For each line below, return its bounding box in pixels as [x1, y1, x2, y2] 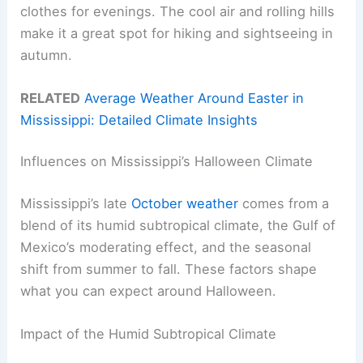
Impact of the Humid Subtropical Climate [20, 326, 277, 343]
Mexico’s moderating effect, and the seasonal [20, 239, 312, 256]
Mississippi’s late [20, 195, 132, 212]
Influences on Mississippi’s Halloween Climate [20, 153, 314, 170]
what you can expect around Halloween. [20, 283, 277, 300]
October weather [131, 195, 239, 212]
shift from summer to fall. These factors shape [20, 261, 318, 278]
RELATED [20, 89, 81, 106]
